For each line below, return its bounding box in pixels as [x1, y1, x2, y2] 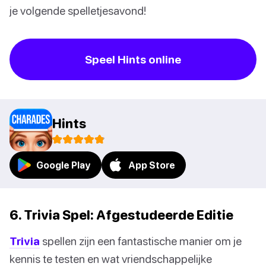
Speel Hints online [85, 52, 181, 66]
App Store [128, 159, 175, 170]
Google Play [36, 159, 91, 170]
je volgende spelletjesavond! [9, 3, 146, 17]
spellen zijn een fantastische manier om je [40, 233, 242, 248]
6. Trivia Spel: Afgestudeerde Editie [9, 206, 233, 223]
